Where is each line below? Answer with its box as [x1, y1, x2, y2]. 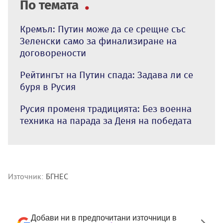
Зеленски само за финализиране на [20, 35, 177, 47]
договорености [20, 47, 86, 59]
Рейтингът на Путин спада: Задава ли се [20, 69, 193, 81]
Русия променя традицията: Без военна [20, 103, 192, 115]
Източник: [8, 171, 43, 182]
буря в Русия [20, 81, 76, 93]
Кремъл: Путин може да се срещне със [20, 23, 186, 35]
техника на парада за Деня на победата [20, 115, 192, 127]
